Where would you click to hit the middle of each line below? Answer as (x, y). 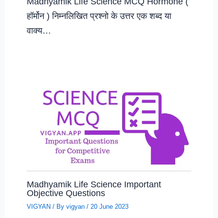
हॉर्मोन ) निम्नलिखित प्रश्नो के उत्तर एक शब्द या (99, 16)
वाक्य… (39, 30)
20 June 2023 (110, 206)
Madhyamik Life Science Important (94, 184)
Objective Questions (66, 193)
